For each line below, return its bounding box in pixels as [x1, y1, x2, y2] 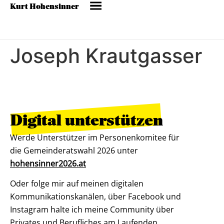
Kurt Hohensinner [10, 1, 79, 12]
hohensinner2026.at [10, 158, 86, 169]
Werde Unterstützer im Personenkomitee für [10, 132, 179, 143]
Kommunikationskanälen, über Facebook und [10, 191, 181, 202]
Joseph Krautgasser [10, 43, 202, 68]
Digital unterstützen [10, 110, 163, 131]
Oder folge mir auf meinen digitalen [10, 178, 143, 189]
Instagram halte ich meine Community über [10, 204, 174, 215]
